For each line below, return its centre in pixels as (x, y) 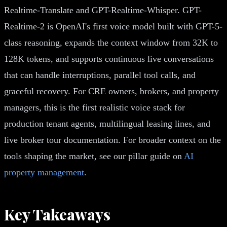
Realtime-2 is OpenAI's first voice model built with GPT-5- (113, 26)
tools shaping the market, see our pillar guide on (94, 156)
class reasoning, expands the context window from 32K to (111, 42)
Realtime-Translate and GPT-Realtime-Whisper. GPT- (103, 10)
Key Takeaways (57, 214)
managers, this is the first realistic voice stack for (94, 107)
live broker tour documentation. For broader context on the (112, 140)
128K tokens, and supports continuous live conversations (109, 59)
